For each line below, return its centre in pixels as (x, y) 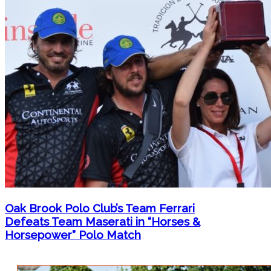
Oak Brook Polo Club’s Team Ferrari (100, 208)
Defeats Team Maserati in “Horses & (103, 222)
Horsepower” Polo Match (73, 235)
